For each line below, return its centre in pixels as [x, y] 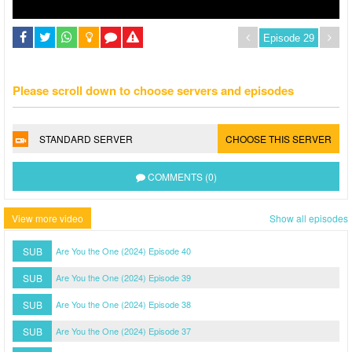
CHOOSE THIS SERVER [279, 139]
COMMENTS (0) [182, 176]
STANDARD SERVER [86, 139]
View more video [48, 218]
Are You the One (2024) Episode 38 [123, 304]
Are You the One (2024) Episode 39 [123, 277]
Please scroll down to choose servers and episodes [153, 90]
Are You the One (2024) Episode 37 [123, 331]
